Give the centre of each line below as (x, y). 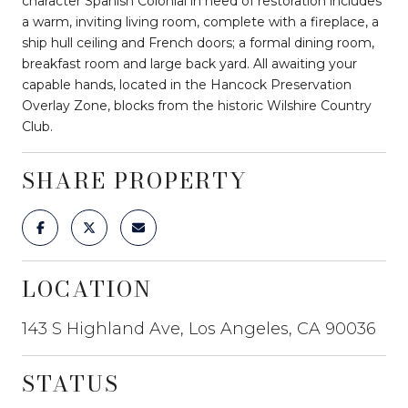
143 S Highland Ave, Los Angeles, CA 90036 (199, 328)
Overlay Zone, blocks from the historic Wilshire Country (197, 105)
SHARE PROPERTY (135, 180)
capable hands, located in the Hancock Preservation (187, 84)
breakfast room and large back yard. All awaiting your (189, 63)
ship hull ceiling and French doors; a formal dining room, (198, 42)
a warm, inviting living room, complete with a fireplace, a (200, 21)
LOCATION (87, 289)
